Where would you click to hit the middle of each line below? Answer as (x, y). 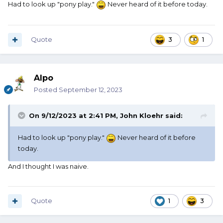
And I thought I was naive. (48, 167)
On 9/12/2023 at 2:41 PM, (74, 116)
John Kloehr (142, 116)
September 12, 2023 (91, 90)
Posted (46, 90)
